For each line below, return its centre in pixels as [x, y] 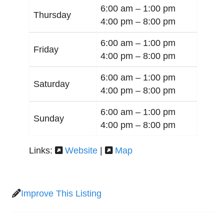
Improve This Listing [61, 193]
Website [81, 150]
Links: [42, 150]
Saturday [51, 84]
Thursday [52, 15]
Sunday [49, 118]
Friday [46, 49]
